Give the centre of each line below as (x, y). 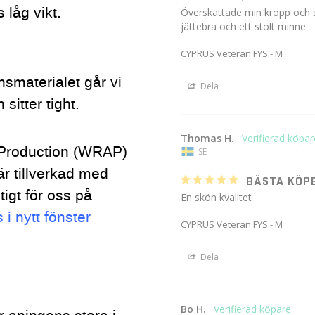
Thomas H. (208, 138)
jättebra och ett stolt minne (244, 26)
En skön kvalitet (217, 197)
